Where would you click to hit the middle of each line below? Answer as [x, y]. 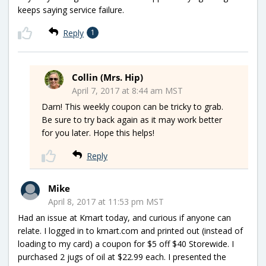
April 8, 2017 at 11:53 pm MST [106, 201]
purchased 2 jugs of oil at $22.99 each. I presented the [122, 256]
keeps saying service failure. [71, 9]
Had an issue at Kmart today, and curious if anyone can [124, 217]
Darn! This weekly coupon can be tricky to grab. [132, 106]
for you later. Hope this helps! [98, 132]
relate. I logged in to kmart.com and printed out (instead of [130, 230]
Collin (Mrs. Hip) [107, 77]
